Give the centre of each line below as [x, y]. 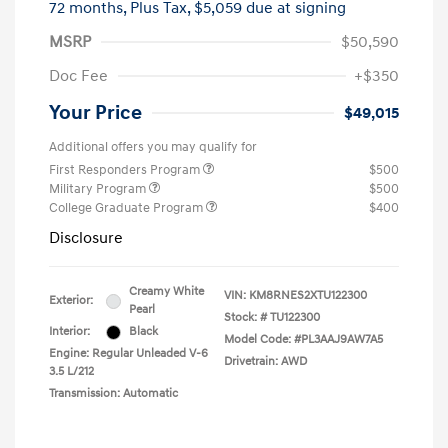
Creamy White [166, 292]
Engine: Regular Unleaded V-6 [128, 354]
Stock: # [245, 318]
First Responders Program [126, 170]
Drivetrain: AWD [265, 362]
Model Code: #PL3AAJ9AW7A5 [303, 340]
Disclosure [86, 238]
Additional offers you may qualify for [153, 147]
